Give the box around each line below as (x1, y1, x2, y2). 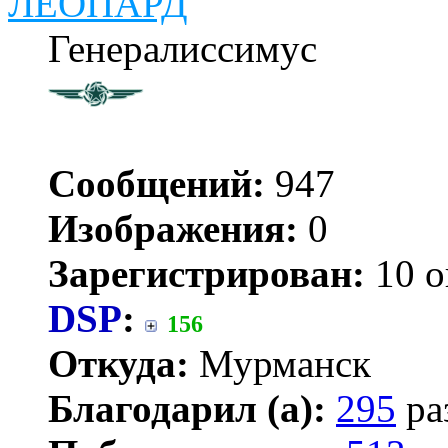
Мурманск (189, 341, 371, 385)
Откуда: (48, 341, 189, 385)
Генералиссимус (48, 26, 317, 70)
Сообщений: (48, 161, 265, 205)
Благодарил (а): (48, 386, 326, 430)
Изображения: (48, 206, 298, 250)
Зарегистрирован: (48, 251, 365, 295)
